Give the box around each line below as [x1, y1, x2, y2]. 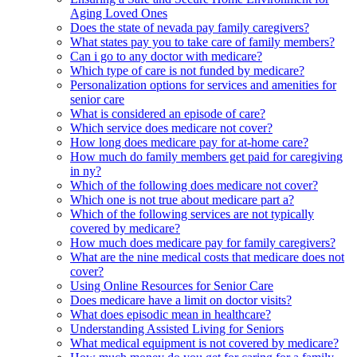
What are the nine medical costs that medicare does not [70, 250, 344, 265]
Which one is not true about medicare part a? [70, 193, 294, 207]
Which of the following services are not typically [70, 207, 314, 222]
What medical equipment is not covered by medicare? [70, 336, 339, 351]
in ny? [70, 164, 101, 178]
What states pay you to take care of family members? [70, 35, 335, 49]
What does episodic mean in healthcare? [70, 308, 271, 322]
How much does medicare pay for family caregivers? [70, 236, 335, 250]
